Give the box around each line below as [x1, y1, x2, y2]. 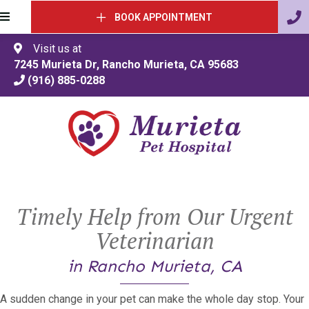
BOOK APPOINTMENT [114, 12, 213, 23]
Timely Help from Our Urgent [16, 202, 293, 232]
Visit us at [22, 42, 81, 55]
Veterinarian [94, 226, 215, 256]
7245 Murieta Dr [14, 58, 97, 71]
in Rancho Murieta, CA [67, 256, 242, 277]
